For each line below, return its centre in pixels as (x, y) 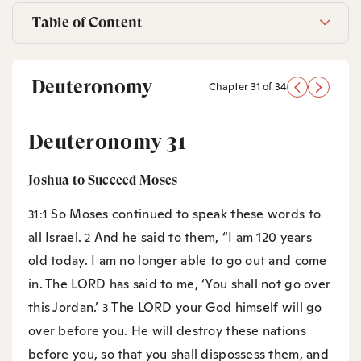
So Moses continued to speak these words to (186, 214)
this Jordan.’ (65, 307)
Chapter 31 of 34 (247, 87)
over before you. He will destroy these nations (167, 331)
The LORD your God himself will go (217, 307)
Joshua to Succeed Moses (103, 180)
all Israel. (57, 237)
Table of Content (87, 23)
